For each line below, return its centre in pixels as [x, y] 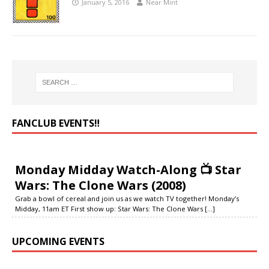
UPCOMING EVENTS [58, 241]
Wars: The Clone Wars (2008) [101, 185]
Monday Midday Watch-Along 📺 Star [128, 169]
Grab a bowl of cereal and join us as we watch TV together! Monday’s [127, 198]
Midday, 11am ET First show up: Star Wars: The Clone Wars [110, 208]
